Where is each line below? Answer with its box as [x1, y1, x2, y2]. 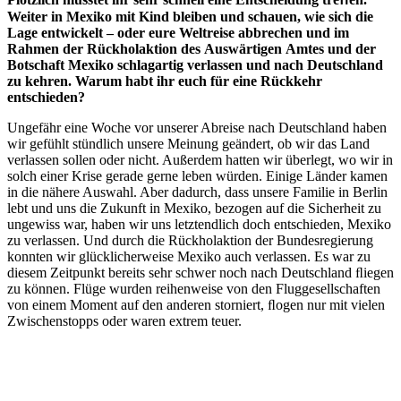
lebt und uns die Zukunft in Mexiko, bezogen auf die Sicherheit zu [7, 200, 381, 216]
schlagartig [117, 56, 183, 73]
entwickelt [41, 24, 103, 40]
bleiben [173, 8, 217, 24]
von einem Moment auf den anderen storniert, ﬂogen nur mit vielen [7, 296, 385, 312]
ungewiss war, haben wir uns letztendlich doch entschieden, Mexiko [7, 216, 391, 232]
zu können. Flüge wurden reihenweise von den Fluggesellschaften [7, 280, 380, 296]
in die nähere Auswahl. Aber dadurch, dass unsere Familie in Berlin [7, 183, 388, 200]
